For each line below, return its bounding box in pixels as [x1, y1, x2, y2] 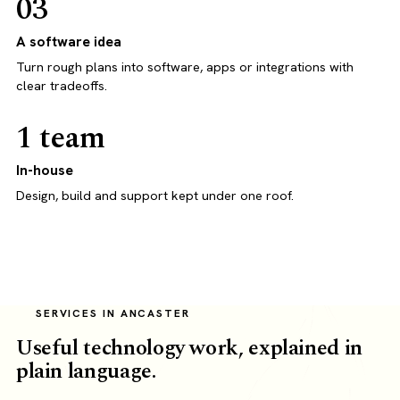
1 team [15, 115, 105, 162]
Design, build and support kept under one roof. [15, 187, 294, 204]
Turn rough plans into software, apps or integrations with [15, 59, 354, 76]
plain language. [15, 355, 156, 388]
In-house [15, 161, 73, 180]
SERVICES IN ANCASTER [35, 306, 190, 321]
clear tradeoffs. [15, 78, 107, 95]
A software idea [15, 32, 121, 52]
